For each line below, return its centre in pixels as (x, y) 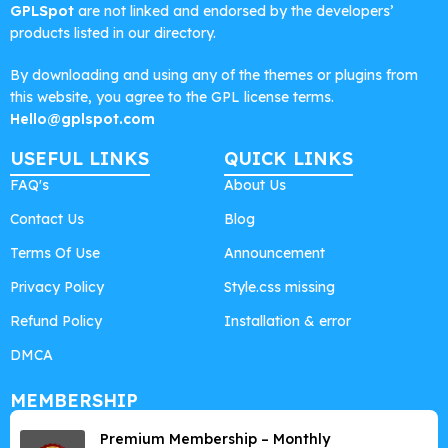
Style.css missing (279, 287)
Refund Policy (56, 321)
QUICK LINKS (288, 159)
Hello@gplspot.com (82, 119)
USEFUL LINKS (79, 159)
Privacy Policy (57, 287)
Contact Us (47, 219)
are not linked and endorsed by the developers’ (235, 11)
